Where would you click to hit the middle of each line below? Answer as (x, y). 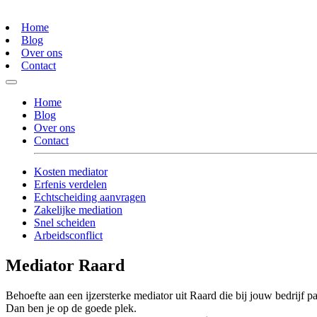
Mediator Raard (65, 266)
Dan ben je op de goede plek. (71, 309)
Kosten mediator (71, 172)
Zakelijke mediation (78, 210)
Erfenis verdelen (70, 185)
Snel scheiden (65, 223)
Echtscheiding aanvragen (90, 197)
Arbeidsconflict (68, 236)
